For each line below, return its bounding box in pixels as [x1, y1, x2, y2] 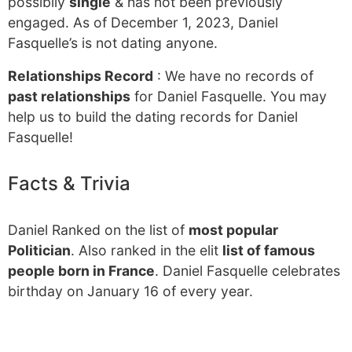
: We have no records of [153, 68, 313, 84]
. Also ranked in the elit [71, 242, 222, 258]
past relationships [8, 88, 130, 104]
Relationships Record [8, 68, 153, 84]
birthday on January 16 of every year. [8, 283, 253, 299]
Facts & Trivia [8, 172, 130, 195]
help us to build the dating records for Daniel [8, 108, 298, 125]
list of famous [222, 242, 315, 258]
